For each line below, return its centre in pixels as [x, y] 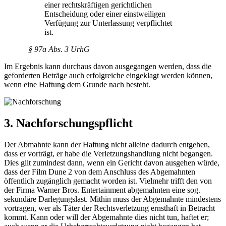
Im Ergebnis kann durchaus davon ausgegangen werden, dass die [108, 67]
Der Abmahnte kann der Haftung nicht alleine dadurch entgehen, [107, 145]
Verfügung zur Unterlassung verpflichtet [108, 23]
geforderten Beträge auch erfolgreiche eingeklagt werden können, [108, 76]
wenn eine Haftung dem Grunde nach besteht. [77, 85]
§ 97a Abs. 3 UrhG [59, 49]
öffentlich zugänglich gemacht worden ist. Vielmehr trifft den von [108, 181]
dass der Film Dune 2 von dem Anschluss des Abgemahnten [100, 172]
